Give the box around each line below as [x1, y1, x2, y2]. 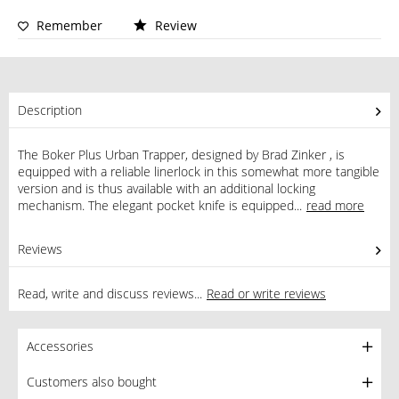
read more [306, 197, 364, 214]
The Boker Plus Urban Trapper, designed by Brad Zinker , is [18, 146, 345, 163]
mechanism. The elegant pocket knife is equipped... [18, 197, 302, 214]
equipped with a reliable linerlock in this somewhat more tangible [18, 163, 379, 180]
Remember [37, 17, 102, 34]
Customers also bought [27, 373, 157, 390]
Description [18, 102, 82, 118]
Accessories [27, 338, 94, 354]
